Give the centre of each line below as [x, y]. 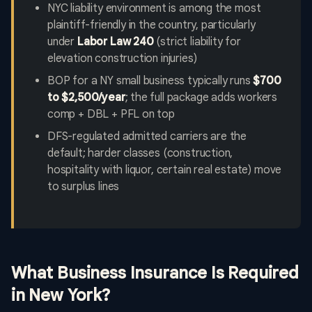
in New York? [61, 296]
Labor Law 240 [115, 42]
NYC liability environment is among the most [154, 9]
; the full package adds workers [201, 98]
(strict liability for [197, 42]
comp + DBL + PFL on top [111, 115]
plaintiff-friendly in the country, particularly [151, 25]
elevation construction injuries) [122, 59]
